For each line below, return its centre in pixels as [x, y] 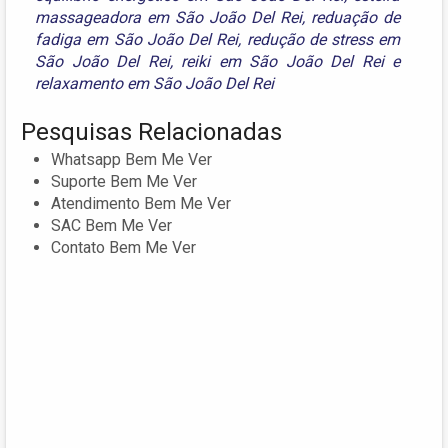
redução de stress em [323, 39]
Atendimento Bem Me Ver [141, 203]
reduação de [356, 17]
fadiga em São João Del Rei [137, 39]
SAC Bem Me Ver [111, 225]
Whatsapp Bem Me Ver [131, 159]
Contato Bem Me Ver [123, 247]
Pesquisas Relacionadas [151, 131]
